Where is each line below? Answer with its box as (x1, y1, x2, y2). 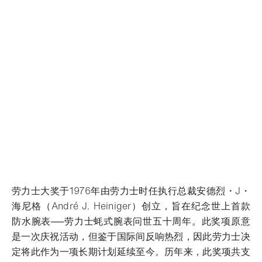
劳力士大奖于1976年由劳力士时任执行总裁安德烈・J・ (12, 184, 250, 198)
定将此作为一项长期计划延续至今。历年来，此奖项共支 (12, 244, 250, 258)
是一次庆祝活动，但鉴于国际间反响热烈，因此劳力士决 (12, 229, 250, 243)
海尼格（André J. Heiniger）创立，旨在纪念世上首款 (12, 199, 250, 213)
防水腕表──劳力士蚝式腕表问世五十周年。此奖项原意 (12, 214, 250, 228)
